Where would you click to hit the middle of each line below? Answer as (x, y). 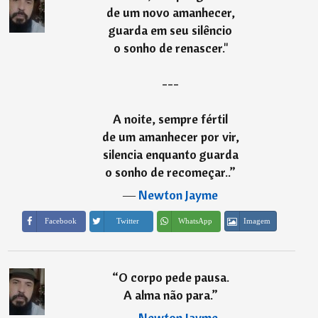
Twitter (128, 221)
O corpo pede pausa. (174, 277)
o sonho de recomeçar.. (168, 172)
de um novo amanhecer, (170, 13)
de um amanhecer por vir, (170, 137)
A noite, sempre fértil (171, 119)
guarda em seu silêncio (171, 31)
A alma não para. (167, 295)
